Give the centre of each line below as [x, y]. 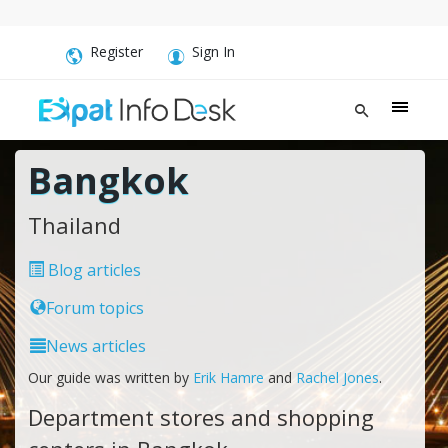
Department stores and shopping [200, 416]
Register [116, 51]
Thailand [74, 224]
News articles [95, 345]
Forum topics [94, 307]
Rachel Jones [337, 377]
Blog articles [92, 269]
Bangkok [108, 180]
